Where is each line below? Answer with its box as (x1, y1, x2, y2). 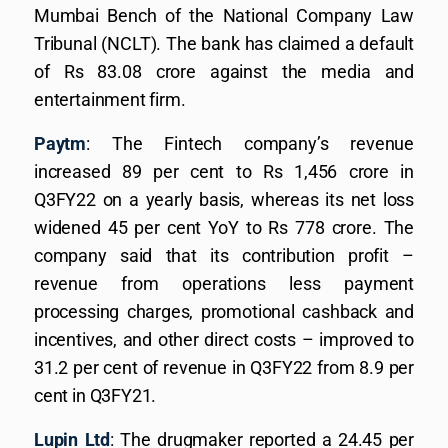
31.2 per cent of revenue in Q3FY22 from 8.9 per (34, 357, 414, 378)
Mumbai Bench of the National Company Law (34, 5, 414, 26)
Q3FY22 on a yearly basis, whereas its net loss (34, 189, 414, 210)
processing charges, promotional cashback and (34, 301, 414, 322)
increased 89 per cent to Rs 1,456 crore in (34, 161, 414, 182)
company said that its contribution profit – (34, 245, 414, 266)
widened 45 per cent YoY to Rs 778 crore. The (34, 217, 414, 238)
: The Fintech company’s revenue (86, 133, 414, 154)
